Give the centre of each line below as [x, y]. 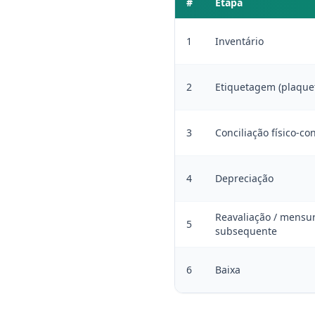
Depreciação [244, 178]
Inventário [239, 41]
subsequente [246, 231]
